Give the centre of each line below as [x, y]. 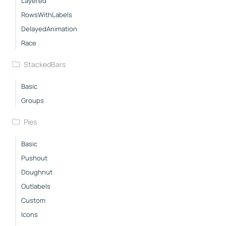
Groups [33, 100]
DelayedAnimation [49, 29]
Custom [33, 200]
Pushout [34, 158]
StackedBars [44, 64]
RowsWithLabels [47, 14]
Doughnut [37, 172]
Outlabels [36, 186]
